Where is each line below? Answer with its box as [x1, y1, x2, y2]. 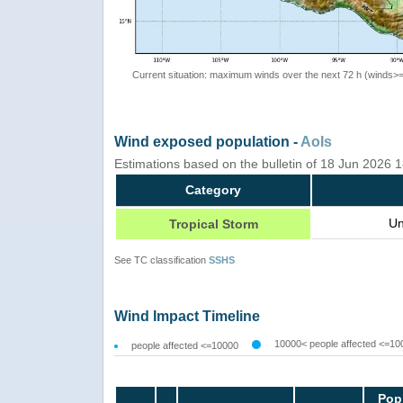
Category [185, 182, 241, 197]
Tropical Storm [168, 216, 258, 231]
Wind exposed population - [114, 133, 300, 149]
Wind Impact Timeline [114, 308, 260, 324]
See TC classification [114, 254, 209, 265]
